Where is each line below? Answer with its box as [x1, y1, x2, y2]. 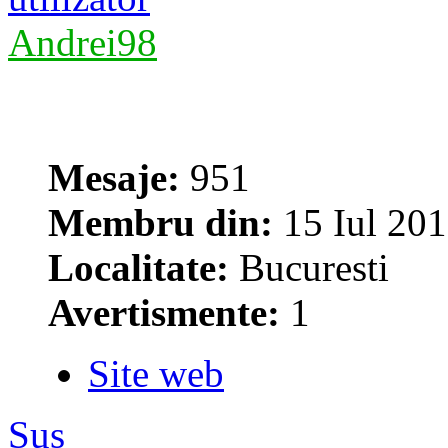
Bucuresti [229, 246, 389, 290]
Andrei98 [8, 21, 157, 65]
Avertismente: [48, 291, 280, 335]
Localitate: [48, 246, 229, 290]
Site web [88, 352, 224, 396]
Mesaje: [48, 156, 180, 200]
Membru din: [48, 201, 273, 245]
